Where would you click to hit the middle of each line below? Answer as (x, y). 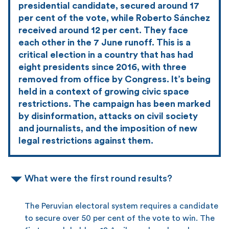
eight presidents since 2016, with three (102, 67)
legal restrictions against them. (86, 140)
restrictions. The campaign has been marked (114, 104)
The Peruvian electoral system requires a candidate (121, 206)
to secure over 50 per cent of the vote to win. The (120, 218)
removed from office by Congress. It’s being (114, 79)
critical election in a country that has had (106, 54)
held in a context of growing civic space (104, 91)
